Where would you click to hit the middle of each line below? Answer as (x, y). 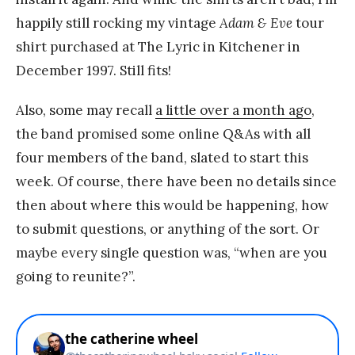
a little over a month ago (233, 110)
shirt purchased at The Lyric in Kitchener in (158, 46)
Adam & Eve (256, 23)
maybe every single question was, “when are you (172, 252)
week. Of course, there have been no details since (176, 181)
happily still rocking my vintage (118, 23)
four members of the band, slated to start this (162, 157)
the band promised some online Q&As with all (163, 134)
